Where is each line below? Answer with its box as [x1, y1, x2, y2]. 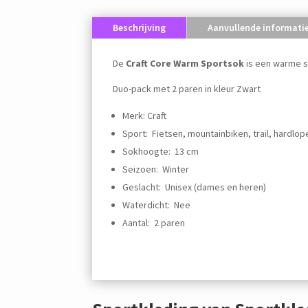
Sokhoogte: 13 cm [122, 145, 199, 158]
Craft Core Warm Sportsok [126, 57, 247, 70]
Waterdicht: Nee [122, 199, 191, 212]
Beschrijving [113, 21, 166, 34]
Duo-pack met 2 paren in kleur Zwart [113, 82, 261, 96]
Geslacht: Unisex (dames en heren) [122, 181, 267, 194]
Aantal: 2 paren [122, 217, 186, 230]
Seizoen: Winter [122, 163, 190, 176]
